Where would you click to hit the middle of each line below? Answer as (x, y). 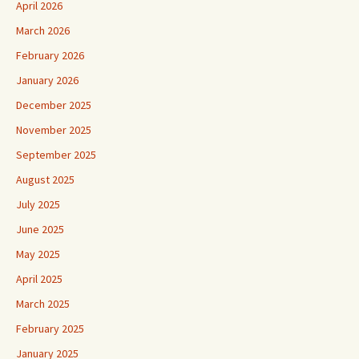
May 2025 (38, 254)
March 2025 (43, 303)
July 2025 (38, 204)
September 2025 (56, 154)
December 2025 (54, 105)
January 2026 (47, 80)
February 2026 (50, 55)
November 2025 (54, 129)
